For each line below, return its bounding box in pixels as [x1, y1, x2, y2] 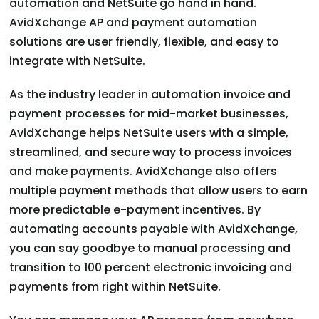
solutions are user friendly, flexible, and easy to [9, 33, 280, 51]
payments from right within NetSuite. [9, 278, 221, 296]
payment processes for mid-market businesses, [9, 105, 289, 122]
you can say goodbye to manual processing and [9, 240, 291, 257]
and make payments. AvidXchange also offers [9, 163, 278, 180]
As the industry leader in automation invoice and [9, 86, 291, 103]
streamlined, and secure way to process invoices [9, 144, 293, 161]
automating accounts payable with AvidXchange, [9, 221, 298, 238]
